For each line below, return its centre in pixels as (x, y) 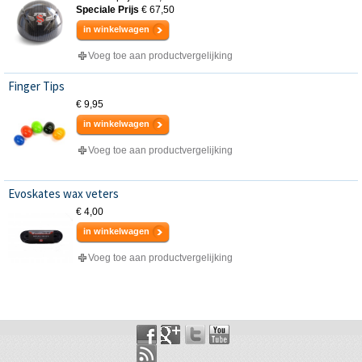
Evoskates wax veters (63, 194)
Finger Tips (36, 86)
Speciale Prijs (107, 10)
